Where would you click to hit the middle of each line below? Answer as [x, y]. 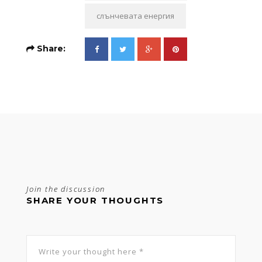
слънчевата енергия [135, 15]
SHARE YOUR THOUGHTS [95, 200]
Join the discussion [66, 189]
